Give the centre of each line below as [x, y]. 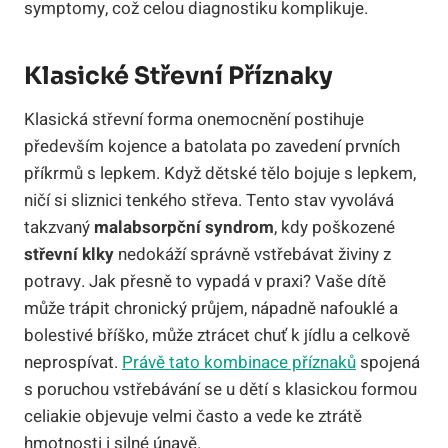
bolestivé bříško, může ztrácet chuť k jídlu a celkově [217, 335]
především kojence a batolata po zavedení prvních [212, 146]
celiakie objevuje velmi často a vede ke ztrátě [193, 416]
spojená [388, 362]
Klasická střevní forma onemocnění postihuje [194, 119]
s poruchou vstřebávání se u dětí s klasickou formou [220, 389]
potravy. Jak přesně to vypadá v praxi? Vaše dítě [205, 281]
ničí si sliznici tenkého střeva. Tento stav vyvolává [209, 200]
